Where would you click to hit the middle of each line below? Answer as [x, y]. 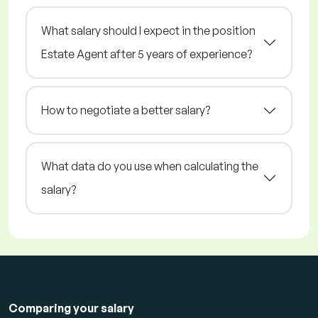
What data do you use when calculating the [150, 166]
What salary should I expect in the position [148, 31]
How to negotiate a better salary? [126, 110]
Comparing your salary [71, 308]
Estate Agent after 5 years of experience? [147, 54]
